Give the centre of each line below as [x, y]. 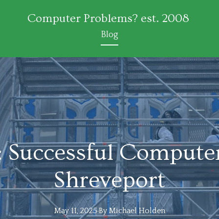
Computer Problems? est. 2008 [108, 18]
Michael [123, 211]
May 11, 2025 [76, 211]
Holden [152, 211]
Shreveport [109, 180]
